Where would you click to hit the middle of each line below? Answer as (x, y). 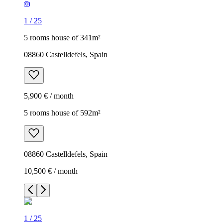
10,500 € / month (51, 171)
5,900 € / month (49, 96)
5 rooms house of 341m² (62, 37)
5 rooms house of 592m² (62, 112)
